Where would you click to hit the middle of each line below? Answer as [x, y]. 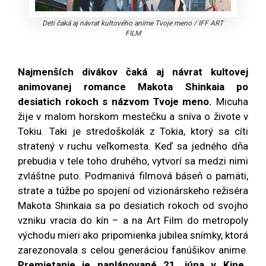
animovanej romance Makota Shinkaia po [133, 86]
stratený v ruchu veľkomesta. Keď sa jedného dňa [133, 146]
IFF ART [211, 23]
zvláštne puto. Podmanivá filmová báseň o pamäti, [133, 175]
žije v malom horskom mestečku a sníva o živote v [133, 116]
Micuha [230, 101]
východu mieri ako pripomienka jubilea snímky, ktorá [133, 235]
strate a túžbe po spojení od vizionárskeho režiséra [133, 190]
